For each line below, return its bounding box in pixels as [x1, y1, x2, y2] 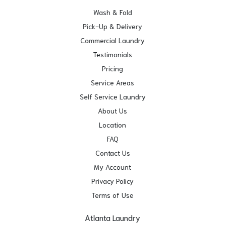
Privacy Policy [91, 176, 134, 185]
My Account [94, 162, 131, 171]
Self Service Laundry [79, 91, 146, 101]
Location [99, 120, 126, 129]
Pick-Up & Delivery [83, 21, 142, 31]
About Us [98, 105, 127, 115]
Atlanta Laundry [85, 211, 140, 222]
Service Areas [91, 77, 134, 87]
